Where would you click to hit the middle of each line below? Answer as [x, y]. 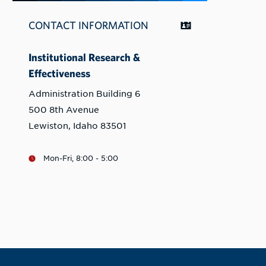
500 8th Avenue [64, 109]
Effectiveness [59, 74]
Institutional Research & [84, 58]
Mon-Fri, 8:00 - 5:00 [81, 159]
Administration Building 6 [85, 93]
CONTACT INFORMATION [88, 26]
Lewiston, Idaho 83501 [77, 125]
